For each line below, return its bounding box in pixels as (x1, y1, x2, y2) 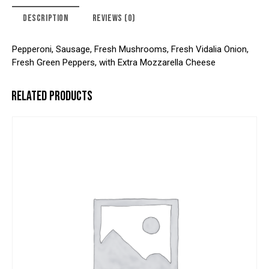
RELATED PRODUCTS (11, 88, 92, 105)
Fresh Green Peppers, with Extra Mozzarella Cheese (12, 57, 216, 68)
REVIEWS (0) (92, 13, 136, 25)
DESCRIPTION (23, 13, 68, 25)
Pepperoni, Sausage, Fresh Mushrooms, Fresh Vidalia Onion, (12, 44, 249, 55)
